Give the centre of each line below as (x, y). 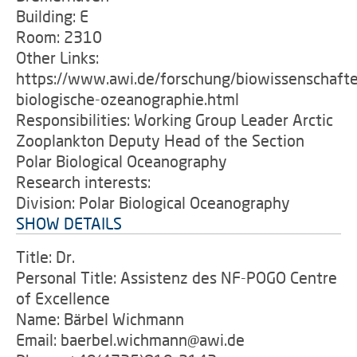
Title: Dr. (45, 257)
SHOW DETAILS (69, 223)
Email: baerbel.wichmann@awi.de (130, 339)
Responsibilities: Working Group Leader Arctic (175, 120)
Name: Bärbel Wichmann (100, 319)
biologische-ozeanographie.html (127, 99)
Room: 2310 (59, 37)
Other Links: (57, 57)
